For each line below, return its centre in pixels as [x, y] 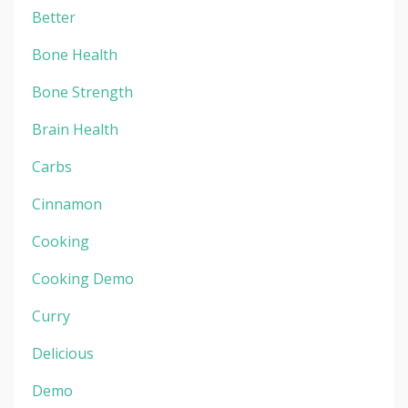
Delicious [63, 353]
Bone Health [75, 54]
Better [54, 17]
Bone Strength [82, 92]
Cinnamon [67, 204]
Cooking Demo [83, 278]
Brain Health [75, 129]
